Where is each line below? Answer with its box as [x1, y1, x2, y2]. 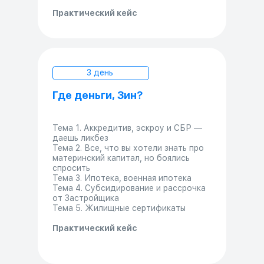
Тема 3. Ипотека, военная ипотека [52, 173, 192, 183]
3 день [86, 67, 113, 77]
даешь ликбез [52, 133, 108, 143]
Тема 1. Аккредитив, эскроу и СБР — [52, 123, 202, 133]
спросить [52, 163, 90, 173]
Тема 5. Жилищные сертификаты [52, 203, 186, 213]
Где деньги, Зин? [52, 88, 143, 101]
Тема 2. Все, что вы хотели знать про [52, 143, 204, 153]
